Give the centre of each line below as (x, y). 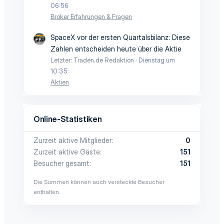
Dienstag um (157, 60)
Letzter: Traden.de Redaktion (92, 60)
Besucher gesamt (61, 163)
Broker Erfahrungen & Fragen (91, 16)
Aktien (60, 82)
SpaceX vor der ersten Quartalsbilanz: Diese (120, 37)
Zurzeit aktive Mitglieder (72, 140)
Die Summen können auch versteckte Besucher (99, 182)
